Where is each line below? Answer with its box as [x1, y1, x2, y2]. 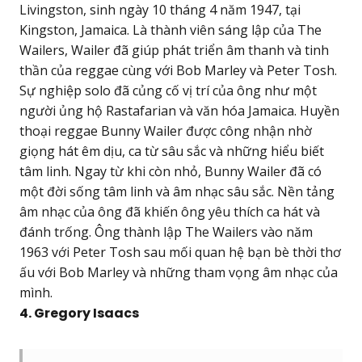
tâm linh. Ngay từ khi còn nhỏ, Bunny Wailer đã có [19, 162, 322, 181]
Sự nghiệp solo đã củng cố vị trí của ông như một [19, 82, 317, 100]
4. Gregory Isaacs [19, 304, 139, 323]
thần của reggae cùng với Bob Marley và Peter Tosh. [19, 61, 337, 80]
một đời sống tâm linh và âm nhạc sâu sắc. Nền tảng [19, 183, 335, 201]
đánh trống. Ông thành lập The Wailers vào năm [19, 223, 313, 242]
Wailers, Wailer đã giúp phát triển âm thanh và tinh [19, 41, 329, 60]
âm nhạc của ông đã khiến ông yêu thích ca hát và [19, 203, 320, 221]
